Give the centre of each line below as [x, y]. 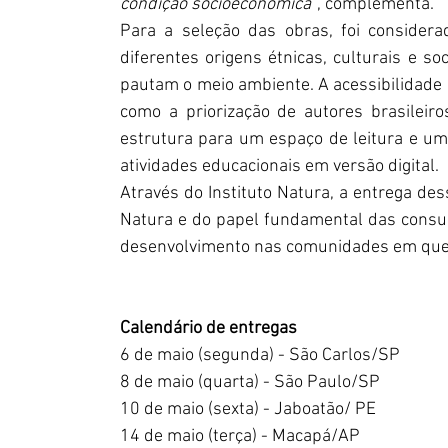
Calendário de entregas [208, 328]
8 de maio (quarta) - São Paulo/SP [250, 382]
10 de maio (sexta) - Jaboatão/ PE [248, 409]
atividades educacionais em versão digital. [279, 166]
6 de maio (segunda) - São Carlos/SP [260, 355]
